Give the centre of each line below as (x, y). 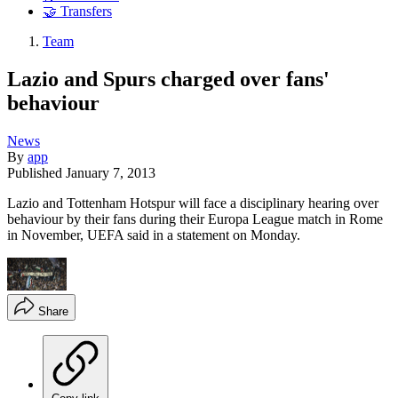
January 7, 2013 (111, 172)
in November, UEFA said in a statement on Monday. (154, 235)
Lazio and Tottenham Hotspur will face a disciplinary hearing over (193, 203)
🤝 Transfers (77, 12)
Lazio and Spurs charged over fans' (168, 79)
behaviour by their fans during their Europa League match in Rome (195, 219)
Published (36, 172)
